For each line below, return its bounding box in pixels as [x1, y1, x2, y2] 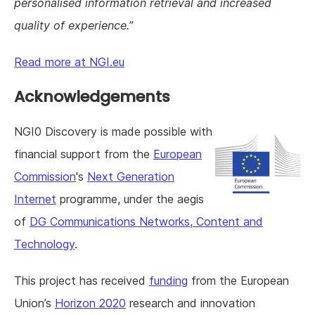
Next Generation [87, 169, 174, 184]
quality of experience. [14, 18, 129, 32]
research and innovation [126, 295, 255, 310]
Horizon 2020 [55, 295, 126, 310]
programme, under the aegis [56, 191, 204, 206]
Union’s [14, 295, 55, 310]
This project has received [14, 273, 149, 288]
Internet [14, 191, 56, 206]
